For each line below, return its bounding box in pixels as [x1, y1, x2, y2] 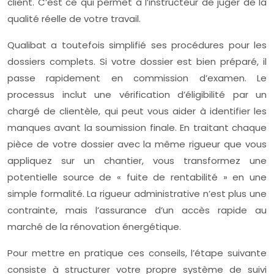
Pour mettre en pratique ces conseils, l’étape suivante [7, 246, 267, 260]
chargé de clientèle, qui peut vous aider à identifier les [7, 105, 267, 118]
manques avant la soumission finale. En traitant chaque [7, 121, 267, 135]
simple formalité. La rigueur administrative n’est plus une [7, 187, 267, 201]
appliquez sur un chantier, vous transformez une [7, 154, 267, 168]
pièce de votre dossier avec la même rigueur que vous [7, 138, 267, 151]
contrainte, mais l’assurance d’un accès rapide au [7, 204, 267, 217]
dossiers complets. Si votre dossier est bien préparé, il [7, 55, 267, 68]
